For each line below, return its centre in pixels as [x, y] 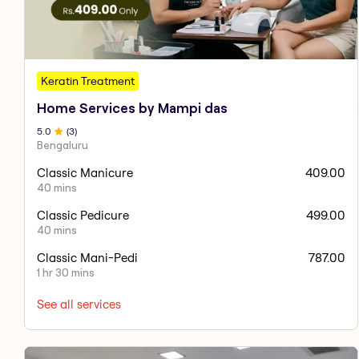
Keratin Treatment [88, 81]
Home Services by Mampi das [132, 108]
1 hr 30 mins [66, 272]
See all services [79, 304]
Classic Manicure [85, 172]
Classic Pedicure [83, 215]
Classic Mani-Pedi [87, 257]
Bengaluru [63, 145]
